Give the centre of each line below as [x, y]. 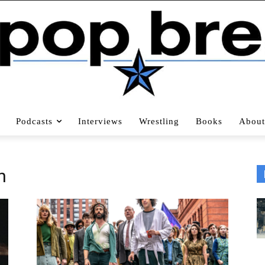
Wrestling [159, 121]
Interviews [100, 121]
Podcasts [34, 121]
